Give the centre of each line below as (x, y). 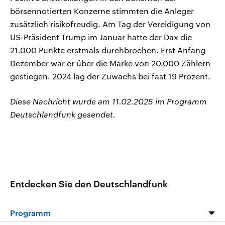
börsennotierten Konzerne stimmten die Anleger (102, 11)
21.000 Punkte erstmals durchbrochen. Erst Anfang (108, 50)
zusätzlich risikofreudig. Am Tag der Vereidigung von (110, 24)
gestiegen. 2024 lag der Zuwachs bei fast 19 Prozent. (110, 76)
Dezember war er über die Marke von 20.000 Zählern (110, 63)
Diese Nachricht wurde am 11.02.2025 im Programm (108, 101)
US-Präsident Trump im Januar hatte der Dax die (101, 37)
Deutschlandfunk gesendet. (63, 115)
